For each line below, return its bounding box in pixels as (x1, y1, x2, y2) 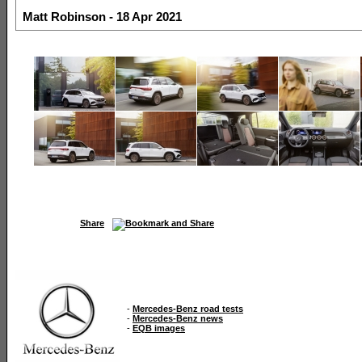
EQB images (133, 322, 185, 333)
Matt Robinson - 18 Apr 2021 (23, 10, 182, 23)
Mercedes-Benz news (133, 313, 223, 323)
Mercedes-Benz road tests (133, 303, 243, 314)
